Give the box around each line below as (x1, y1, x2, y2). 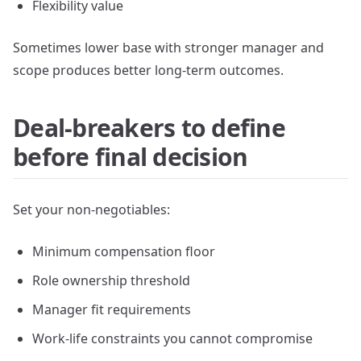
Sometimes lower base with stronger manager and (13, 39, 324, 56)
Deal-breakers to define (13, 111, 285, 144)
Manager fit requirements (32, 301, 191, 318)
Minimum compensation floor (32, 243, 215, 260)
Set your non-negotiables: (13, 201, 170, 218)
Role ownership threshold (32, 272, 190, 289)
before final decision (13, 140, 248, 173)
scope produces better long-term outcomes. (13, 61, 284, 79)
